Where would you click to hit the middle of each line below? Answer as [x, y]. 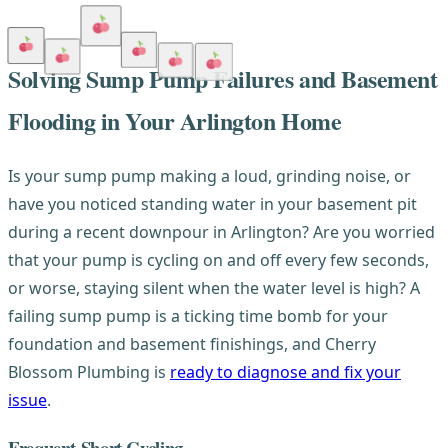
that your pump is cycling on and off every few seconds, [218, 259]
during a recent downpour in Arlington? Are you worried [221, 231]
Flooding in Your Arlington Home [175, 120]
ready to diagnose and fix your [285, 371]
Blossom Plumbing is [89, 371]
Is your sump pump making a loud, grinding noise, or [209, 175]
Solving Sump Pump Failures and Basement [223, 78]
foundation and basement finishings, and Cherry [192, 343]
